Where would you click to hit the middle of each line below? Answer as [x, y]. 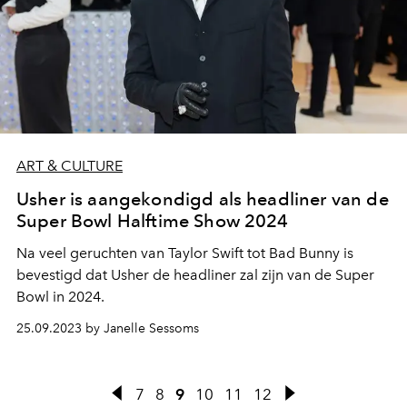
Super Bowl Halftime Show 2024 [153, 221]
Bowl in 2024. [60, 297]
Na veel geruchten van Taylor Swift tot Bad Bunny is [185, 253]
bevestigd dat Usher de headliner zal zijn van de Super [195, 275]
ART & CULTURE [69, 166]
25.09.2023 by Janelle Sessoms [108, 329]
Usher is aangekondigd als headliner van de [203, 199]
